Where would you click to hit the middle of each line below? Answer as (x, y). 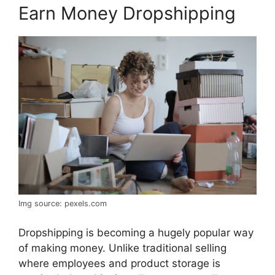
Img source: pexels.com (63, 204)
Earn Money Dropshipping (127, 13)
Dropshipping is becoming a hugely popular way (136, 232)
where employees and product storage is (119, 263)
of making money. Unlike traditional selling (122, 248)
